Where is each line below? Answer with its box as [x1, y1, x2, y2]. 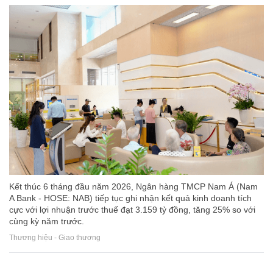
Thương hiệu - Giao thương [9, 233, 101, 243]
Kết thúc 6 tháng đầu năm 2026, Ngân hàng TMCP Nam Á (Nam [9, 181, 258, 191]
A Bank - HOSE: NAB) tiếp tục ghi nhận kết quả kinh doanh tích [9, 193, 252, 203]
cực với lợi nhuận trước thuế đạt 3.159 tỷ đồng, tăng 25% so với [9, 204, 255, 214]
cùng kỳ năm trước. [9, 216, 84, 226]
